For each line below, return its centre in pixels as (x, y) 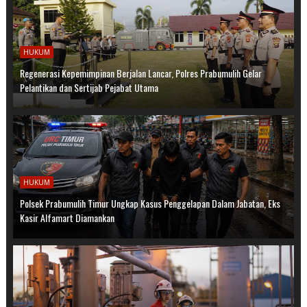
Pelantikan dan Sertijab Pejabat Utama (89, 87)
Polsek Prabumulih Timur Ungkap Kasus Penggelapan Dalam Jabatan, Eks (150, 203)
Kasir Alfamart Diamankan (67, 217)
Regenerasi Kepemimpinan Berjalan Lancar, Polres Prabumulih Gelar (140, 73)
